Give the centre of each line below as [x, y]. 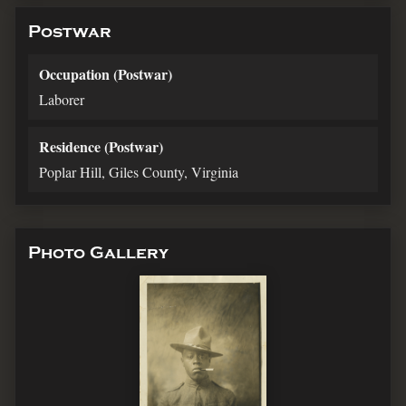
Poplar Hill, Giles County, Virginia [139, 172]
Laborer [62, 100]
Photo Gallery [98, 254]
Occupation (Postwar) [106, 74]
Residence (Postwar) [101, 147]
